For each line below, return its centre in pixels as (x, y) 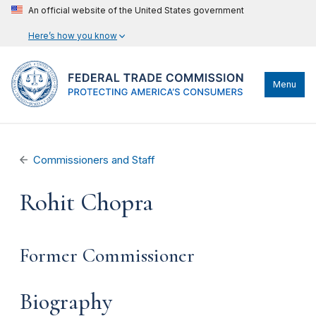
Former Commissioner (107, 255)
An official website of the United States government (136, 10)
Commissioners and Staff (95, 160)
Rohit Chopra (86, 202)
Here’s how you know (73, 36)
